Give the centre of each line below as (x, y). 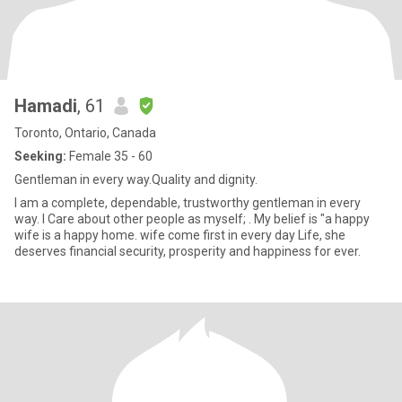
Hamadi (46, 106)
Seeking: (40, 156)
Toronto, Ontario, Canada (85, 133)
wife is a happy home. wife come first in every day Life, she (180, 235)
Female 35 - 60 (109, 156)
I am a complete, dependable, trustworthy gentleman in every (188, 203)
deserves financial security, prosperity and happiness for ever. (188, 251)
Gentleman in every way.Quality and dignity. (136, 179)
